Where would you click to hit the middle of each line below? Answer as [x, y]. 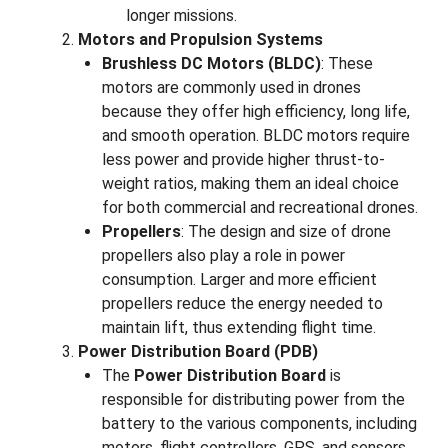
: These [347, 64]
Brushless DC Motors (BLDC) [211, 64]
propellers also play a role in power [223, 256]
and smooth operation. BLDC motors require [256, 136]
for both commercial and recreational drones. [260, 208]
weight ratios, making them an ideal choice [250, 184]
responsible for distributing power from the [253, 400]
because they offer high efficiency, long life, [256, 112]
